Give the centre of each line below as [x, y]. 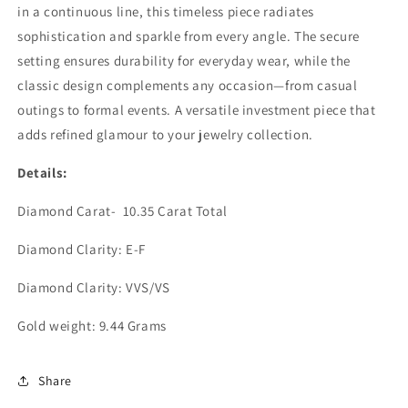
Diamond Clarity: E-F [82, 250]
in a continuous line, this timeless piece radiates [166, 12]
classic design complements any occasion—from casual [188, 86]
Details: [42, 173]
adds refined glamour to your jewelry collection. [165, 135]
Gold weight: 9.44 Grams [92, 326]
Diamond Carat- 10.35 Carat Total [122, 211]
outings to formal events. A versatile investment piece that [197, 110]
